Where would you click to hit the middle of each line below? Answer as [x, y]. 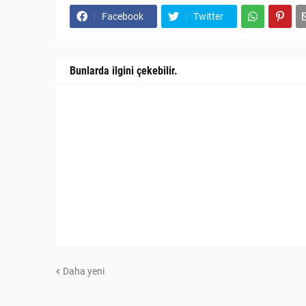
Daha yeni [84, 271]
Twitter [208, 17]
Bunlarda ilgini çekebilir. [124, 71]
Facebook [123, 17]
